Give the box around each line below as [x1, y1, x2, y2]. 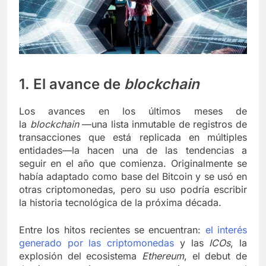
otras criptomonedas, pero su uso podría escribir [19, 183, 247, 195]
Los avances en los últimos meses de [19, 104, 247, 117]
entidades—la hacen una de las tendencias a [19, 144, 247, 156]
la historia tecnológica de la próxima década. [19, 196, 221, 208]
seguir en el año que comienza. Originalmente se [19, 157, 247, 169]
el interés [205, 223, 248, 236]
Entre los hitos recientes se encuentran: [19, 223, 205, 236]
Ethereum [142, 249, 184, 262]
